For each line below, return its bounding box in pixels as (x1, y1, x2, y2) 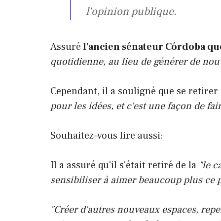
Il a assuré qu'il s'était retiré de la (50, 158, 196, 172)
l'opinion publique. (86, 4, 177, 18)
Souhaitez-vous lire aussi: (50, 129, 163, 142)
